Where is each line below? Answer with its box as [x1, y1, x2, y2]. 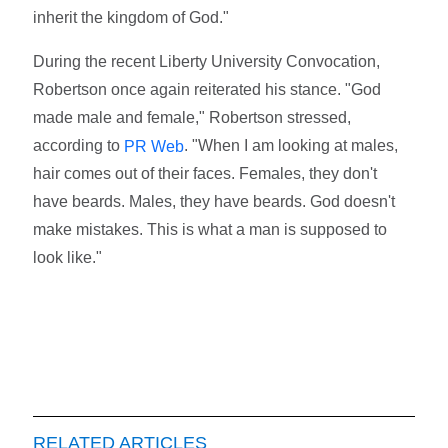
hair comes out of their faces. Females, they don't [33, 165, 378, 183]
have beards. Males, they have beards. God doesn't [33, 193, 396, 211]
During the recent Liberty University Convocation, [33, 52, 381, 70]
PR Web [124, 137, 185, 155]
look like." [33, 249, 103, 267]
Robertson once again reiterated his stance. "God [33, 80, 382, 98]
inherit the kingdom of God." [33, 8, 230, 26]
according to [33, 136, 125, 154]
